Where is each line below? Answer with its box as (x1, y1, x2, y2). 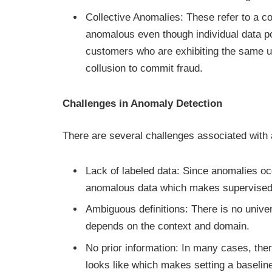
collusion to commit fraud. (86, 62, 203, 74)
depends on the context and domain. (86, 220, 250, 233)
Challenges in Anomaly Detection (63, 97, 222, 109)
